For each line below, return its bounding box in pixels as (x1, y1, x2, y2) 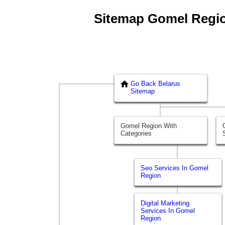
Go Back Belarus (131, 80, 181, 88)
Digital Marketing (141, 199, 190, 207)
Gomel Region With (121, 122, 177, 130)
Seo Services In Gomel (141, 164, 209, 172)
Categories (121, 130, 152, 138)
